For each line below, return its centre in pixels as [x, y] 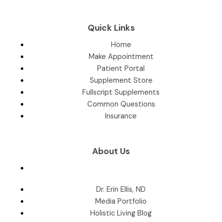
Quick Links [111, 28]
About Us [111, 151]
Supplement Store [121, 80]
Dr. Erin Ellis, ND [121, 189]
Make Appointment [121, 56]
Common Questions [121, 104]
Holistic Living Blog [121, 213]
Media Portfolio [121, 201]
